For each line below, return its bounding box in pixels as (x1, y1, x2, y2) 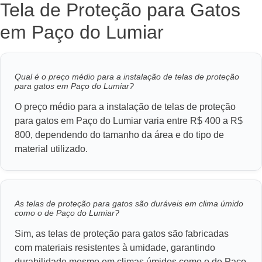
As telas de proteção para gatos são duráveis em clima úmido (15, 199, 243, 209)
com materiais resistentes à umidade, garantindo (15, 243, 215, 253)
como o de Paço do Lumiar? (15, 208, 119, 218)
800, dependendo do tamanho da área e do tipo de (15, 130, 224, 140)
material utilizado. (15, 144, 88, 154)
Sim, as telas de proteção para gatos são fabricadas (15, 229, 229, 239)
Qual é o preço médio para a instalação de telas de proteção (15, 72, 239, 82)
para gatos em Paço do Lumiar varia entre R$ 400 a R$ (15, 116, 243, 126)
